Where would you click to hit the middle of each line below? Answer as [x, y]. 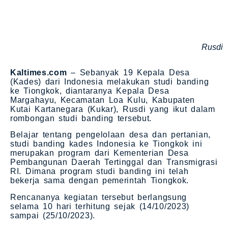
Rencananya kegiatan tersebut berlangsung [99, 197]
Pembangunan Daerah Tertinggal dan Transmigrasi [114, 162]
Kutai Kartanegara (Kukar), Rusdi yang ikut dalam [113, 109]
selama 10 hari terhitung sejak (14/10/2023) [100, 206]
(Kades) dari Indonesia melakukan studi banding [110, 82]
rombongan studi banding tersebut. [81, 118]
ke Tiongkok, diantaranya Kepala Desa [90, 91]
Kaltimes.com [39, 73]
